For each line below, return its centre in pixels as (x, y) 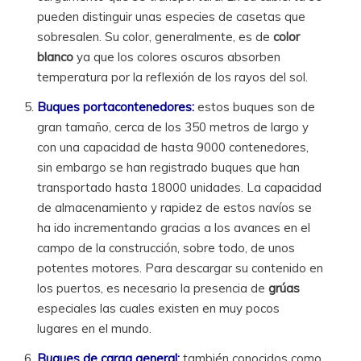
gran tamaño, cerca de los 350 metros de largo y (173, 127)
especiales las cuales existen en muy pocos (159, 308)
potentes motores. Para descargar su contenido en (180, 268)
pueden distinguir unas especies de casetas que (172, 16)
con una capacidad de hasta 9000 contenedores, (173, 147)
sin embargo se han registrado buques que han (169, 167)
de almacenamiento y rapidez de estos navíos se (175, 207)
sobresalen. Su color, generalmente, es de (156, 36)
